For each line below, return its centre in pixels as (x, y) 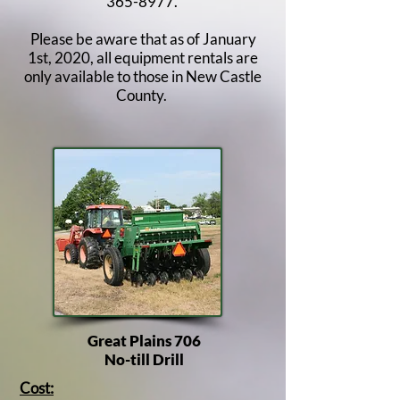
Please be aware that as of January (143, 39)
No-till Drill (144, 359)
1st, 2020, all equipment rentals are (143, 58)
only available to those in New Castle (143, 76)
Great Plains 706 (144, 341)
